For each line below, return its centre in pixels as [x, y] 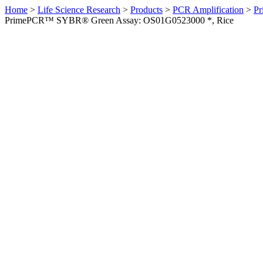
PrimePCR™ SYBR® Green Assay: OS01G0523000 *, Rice [119, 20]
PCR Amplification [208, 10]
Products [146, 10]
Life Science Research [79, 10]
